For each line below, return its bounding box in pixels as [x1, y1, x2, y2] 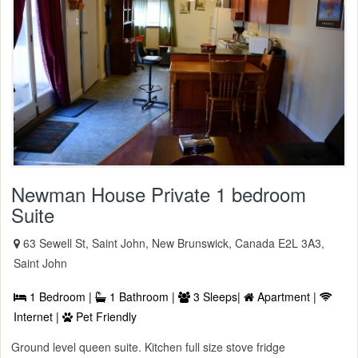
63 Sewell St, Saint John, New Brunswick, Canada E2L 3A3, [23, 235, 324, 252]
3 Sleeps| [190, 288, 244, 305]
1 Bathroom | [106, 288, 178, 305]
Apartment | [254, 288, 320, 305]
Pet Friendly [73, 308, 137, 325]
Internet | [14, 308, 62, 325]
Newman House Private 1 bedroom [11, 180, 306, 209]
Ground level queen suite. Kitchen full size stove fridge [11, 339, 285, 356]
